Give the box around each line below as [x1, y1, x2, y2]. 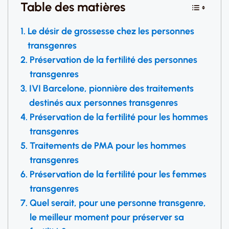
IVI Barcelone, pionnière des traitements [29, 83, 194, 94]
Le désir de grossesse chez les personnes [27, 26, 194, 37]
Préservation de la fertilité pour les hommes [29, 111, 208, 123]
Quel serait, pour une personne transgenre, [29, 197, 206, 209]
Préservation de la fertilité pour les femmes [29, 169, 207, 180]
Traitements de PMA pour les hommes [29, 140, 186, 151]
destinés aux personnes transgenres [29, 97, 178, 108]
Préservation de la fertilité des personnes [29, 54, 197, 65]
